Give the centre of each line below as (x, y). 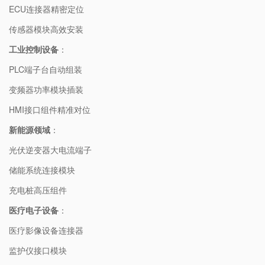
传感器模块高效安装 (46, 29)
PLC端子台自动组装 (46, 70)
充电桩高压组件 (38, 190)
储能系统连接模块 (42, 170)
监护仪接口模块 (38, 251)
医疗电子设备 (34, 210)
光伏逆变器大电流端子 (50, 150)
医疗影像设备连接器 (46, 230)
